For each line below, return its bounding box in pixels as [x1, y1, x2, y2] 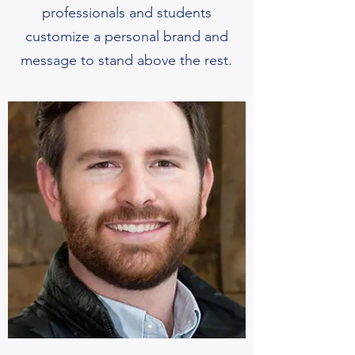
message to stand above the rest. [21, 52, 232, 69]
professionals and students [41, 4, 212, 21]
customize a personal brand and [25, 28, 228, 45]
